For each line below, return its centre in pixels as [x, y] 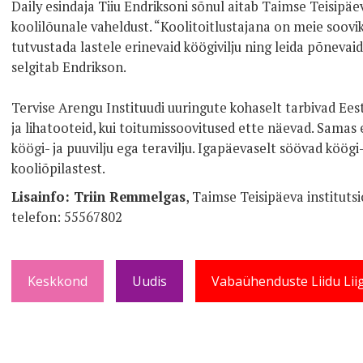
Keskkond [58, 281]
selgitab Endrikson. [69, 67]
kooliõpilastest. [58, 169]
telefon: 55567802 [67, 217]
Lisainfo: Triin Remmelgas [98, 197]
